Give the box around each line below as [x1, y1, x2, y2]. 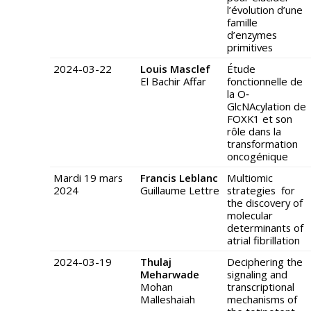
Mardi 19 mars [53, 171, 123, 185]
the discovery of [227, 196, 303, 210]
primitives [227, 40, 273, 55]
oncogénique [227, 149, 288, 164]
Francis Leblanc [140, 171, 218, 185]
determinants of [227, 221, 303, 235]
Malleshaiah [140, 292, 195, 307]
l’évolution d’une [227, 3, 303, 17]
